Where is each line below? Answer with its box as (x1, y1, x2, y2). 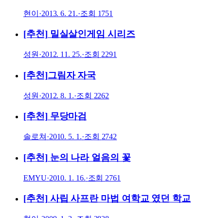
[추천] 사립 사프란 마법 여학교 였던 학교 (23, 193, 191, 204)
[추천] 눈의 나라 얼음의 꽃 (23, 152, 131, 163)
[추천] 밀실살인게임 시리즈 (23, 29, 135, 39)
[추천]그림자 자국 (23, 70, 96, 80)
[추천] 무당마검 (23, 111, 87, 122)
